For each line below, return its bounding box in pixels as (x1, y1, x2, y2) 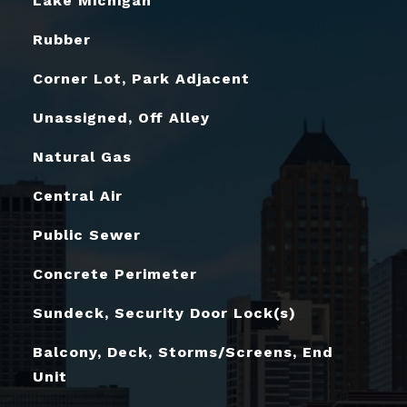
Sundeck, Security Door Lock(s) (32, 303, 296, 322)
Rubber (32, 30, 91, 48)
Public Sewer (32, 225, 141, 243)
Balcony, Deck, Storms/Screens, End (32, 342, 333, 361)
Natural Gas (32, 147, 132, 165)
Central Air (32, 186, 123, 204)
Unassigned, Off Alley (32, 108, 210, 126)
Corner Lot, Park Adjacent (32, 69, 250, 87)
